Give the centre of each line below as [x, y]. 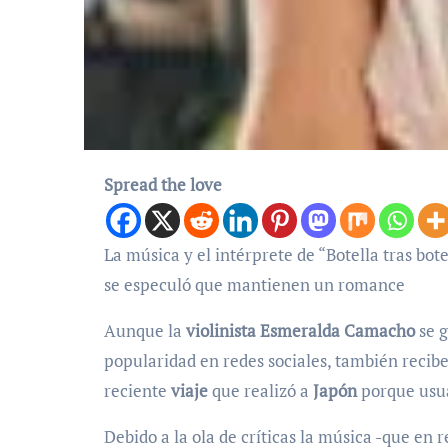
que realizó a [260, 390]
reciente [137, 390]
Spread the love [163, 184]
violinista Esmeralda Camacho [300, 330]
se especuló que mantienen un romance [254, 284]
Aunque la [145, 330]
